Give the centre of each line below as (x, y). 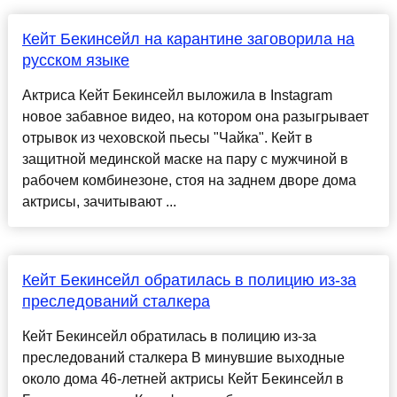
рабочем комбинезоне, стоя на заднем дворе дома (189, 181)
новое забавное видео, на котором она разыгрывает (195, 117)
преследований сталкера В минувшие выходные (183, 358)
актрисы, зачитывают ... (99, 202)
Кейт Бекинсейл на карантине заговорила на (188, 39)
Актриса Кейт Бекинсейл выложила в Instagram (177, 96)
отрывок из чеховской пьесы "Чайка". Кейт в (167, 138)
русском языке (75, 61)
